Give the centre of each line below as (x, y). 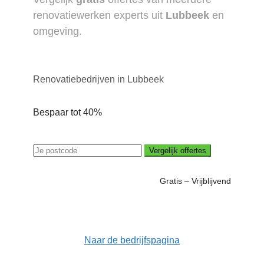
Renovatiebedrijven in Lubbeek (98, 79)
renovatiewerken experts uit (99, 15)
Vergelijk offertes (178, 151)
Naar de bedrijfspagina (132, 240)
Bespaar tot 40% (67, 112)
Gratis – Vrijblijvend (195, 181)
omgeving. (57, 31)
